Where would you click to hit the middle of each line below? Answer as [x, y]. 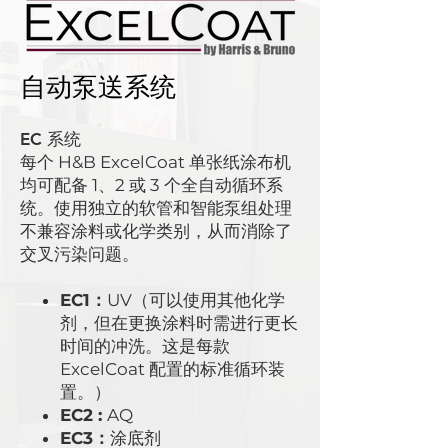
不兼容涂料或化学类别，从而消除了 [156, 231]
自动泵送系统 [98, 87]
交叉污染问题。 [79, 254]
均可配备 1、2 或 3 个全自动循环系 [151, 185]
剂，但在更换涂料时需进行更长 [179, 323]
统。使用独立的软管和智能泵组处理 [156, 208]
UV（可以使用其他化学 [196, 300]
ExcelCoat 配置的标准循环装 [172, 369]
